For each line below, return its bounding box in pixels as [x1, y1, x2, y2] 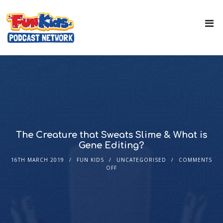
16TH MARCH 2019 [10, 156, 64, 164]
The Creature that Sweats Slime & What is [15, 130, 207, 140]
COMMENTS [178, 156, 212, 164]
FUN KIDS [76, 156, 104, 164]
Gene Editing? [79, 140, 144, 151]
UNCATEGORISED [116, 156, 166, 164]
